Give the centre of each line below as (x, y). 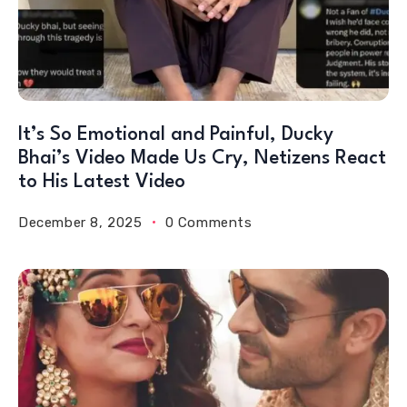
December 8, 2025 (80, 222)
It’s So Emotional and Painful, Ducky (176, 134)
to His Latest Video (102, 182)
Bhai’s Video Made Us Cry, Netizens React (202, 158)
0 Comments (208, 222)
